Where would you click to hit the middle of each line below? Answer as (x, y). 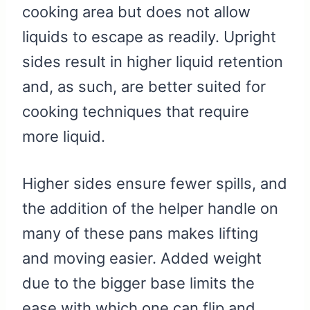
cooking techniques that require (136, 112)
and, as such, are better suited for (144, 87)
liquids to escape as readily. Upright (149, 37)
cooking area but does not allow (136, 12)
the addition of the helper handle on (150, 209)
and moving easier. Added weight (142, 258)
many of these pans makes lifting (140, 234)
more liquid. (64, 137)
